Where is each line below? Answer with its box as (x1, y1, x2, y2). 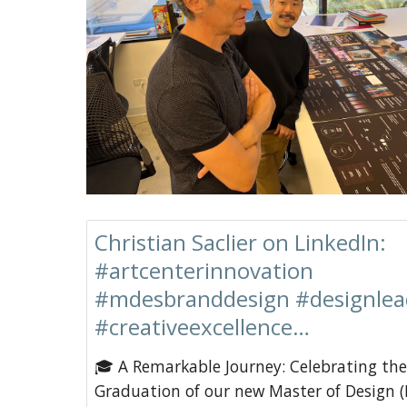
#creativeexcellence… (94, 312, 310, 342)
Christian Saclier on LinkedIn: (94, 227, 386, 258)
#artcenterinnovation (94, 255, 313, 286)
